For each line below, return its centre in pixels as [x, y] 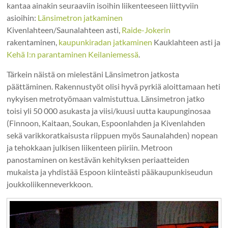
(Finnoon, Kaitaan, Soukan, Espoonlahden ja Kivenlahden [106, 123]
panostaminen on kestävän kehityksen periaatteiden [98, 159]
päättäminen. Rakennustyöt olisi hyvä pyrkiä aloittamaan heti [114, 86]
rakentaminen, [33, 42]
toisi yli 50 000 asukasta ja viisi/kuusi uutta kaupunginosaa [109, 110]
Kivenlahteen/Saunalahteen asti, [64, 30]
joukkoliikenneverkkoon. [50, 184]
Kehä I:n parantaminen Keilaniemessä [73, 54]
